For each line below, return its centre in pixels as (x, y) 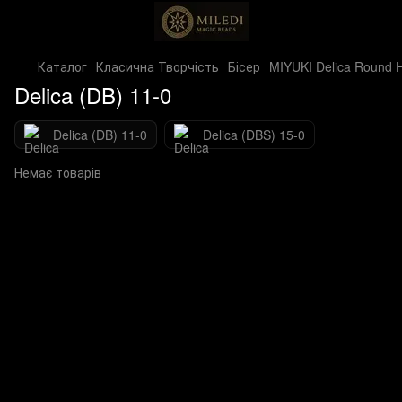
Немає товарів (58, 172)
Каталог (62, 66)
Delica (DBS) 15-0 (254, 135)
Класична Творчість (157, 66)
